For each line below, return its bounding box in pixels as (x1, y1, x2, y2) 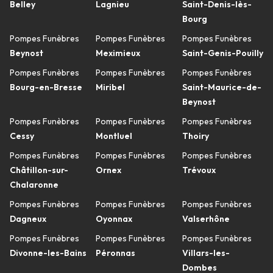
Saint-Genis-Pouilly (182, 48, 263, 58)
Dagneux (10, 213, 46, 224)
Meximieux (96, 48, 141, 58)
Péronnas (96, 247, 136, 258)
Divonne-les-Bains (10, 247, 87, 258)
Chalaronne (10, 179, 58, 190)
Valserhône (182, 213, 230, 224)
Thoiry (182, 130, 209, 141)
